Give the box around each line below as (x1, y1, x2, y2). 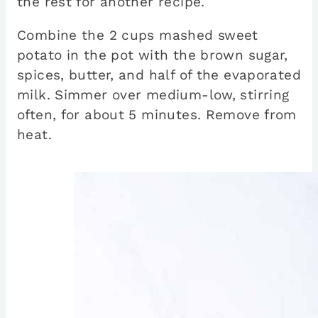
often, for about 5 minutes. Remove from (17, 106, 297, 123)
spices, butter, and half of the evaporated (17, 66, 301, 83)
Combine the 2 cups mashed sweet (17, 26, 258, 43)
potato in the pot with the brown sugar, (17, 46, 288, 63)
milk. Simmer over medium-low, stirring (17, 86, 290, 103)
